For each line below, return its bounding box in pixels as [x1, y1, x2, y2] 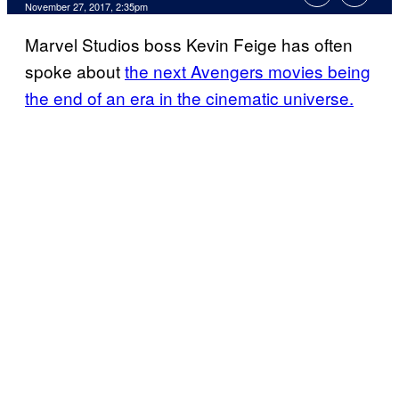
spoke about [25, 59, 125, 84]
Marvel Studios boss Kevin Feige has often [25, 32, 353, 57]
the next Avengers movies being [125, 59, 370, 84]
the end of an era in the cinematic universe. [25, 85, 354, 110]
